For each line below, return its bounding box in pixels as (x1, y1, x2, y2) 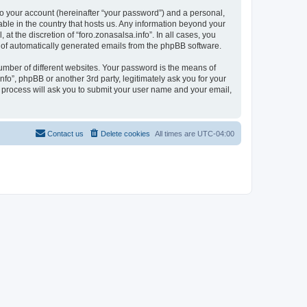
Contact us (47, 130, 84, 138)
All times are (155, 130, 197, 138)
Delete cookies (101, 130, 150, 138)
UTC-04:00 (197, 130, 234, 138)
